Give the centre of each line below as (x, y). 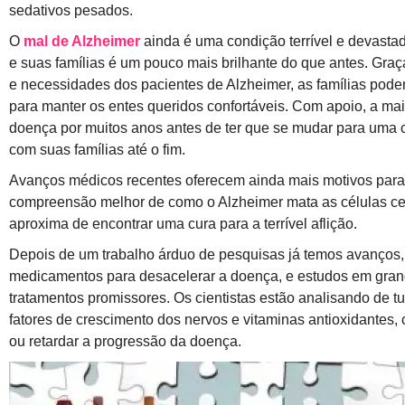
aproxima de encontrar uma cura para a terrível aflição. (183, 224)
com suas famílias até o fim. (97, 150)
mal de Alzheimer (82, 41)
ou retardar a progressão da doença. (125, 341)
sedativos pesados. (71, 10)
